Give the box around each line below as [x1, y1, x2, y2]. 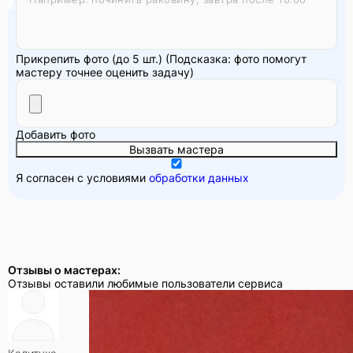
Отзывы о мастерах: [8, 262, 121, 277]
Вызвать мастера [129, 142, 224, 156]
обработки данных [149, 170, 249, 184]
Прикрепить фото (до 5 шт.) [16, 51, 162, 65]
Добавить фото [16, 127, 95, 141]
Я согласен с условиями [16, 170, 149, 184]
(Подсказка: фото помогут [165, 51, 307, 65]
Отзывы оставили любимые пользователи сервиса [8, 276, 283, 290]
